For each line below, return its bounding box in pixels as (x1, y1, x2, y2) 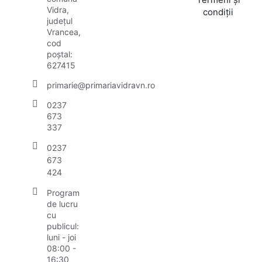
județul (47, 16, 73, 26)
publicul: (47, 221, 79, 231)
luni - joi (47, 232, 76, 242)
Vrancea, (47, 27, 81, 37)
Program (47, 188, 80, 198)
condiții (203, 6, 234, 18)
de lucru (47, 199, 78, 209)
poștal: (47, 49, 73, 59)
